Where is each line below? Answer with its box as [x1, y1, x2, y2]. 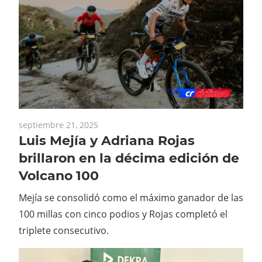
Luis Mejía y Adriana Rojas [19, 133, 195, 149]
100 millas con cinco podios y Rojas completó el [19, 208, 227, 221]
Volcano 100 [19, 168, 99, 184]
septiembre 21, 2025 [19, 119, 98, 131]
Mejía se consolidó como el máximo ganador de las [19, 191, 243, 205]
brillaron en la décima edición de [19, 150, 239, 167]
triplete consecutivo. [19, 224, 109, 237]
